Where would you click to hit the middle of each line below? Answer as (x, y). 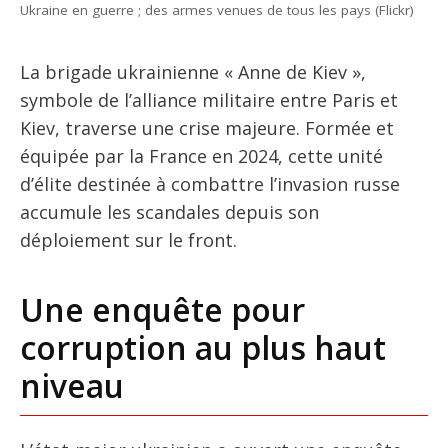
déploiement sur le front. (128, 239)
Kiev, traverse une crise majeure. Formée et (207, 127)
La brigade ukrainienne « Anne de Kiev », (193, 71)
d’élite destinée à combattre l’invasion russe (210, 183)
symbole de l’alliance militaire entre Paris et (209, 99)
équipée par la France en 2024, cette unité (201, 155)
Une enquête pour (162, 309)
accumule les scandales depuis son (169, 211)
